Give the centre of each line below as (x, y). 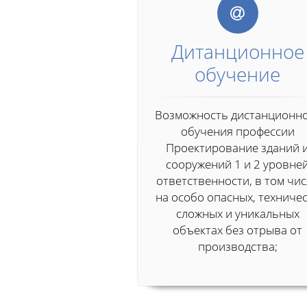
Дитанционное (237, 51)
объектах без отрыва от (238, 230)
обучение (238, 74)
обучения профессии (237, 131)
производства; (237, 246)
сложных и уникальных (237, 213)
